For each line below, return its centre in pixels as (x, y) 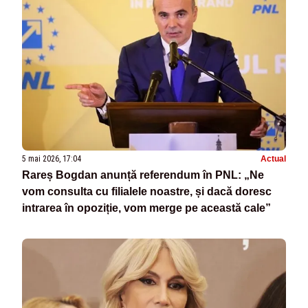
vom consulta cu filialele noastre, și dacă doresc (147, 192)
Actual (273, 159)
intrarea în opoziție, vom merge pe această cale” (146, 208)
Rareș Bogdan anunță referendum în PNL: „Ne (143, 175)
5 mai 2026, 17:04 (52, 159)
